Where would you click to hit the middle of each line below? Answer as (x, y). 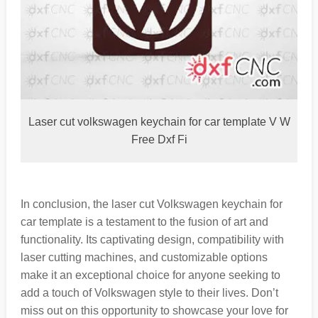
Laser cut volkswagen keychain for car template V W (159, 122)
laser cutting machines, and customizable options (144, 258)
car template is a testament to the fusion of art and (144, 222)
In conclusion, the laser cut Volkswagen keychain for (151, 204)
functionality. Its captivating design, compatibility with (152, 240)
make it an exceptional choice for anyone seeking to (150, 275)
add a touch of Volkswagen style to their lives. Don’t (149, 293)
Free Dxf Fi (159, 140)
